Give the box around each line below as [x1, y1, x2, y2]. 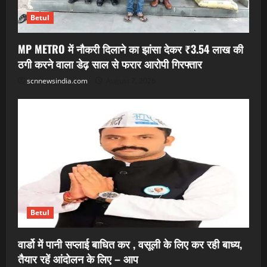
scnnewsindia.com [27, 76, 88, 86]
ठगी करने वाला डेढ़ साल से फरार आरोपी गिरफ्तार [18, 56, 202, 72]
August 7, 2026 [104, 76, 156, 86]
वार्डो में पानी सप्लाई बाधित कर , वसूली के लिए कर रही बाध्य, [18, 236, 242, 252]
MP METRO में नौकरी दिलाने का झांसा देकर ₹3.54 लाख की [18, 41, 243, 57]
